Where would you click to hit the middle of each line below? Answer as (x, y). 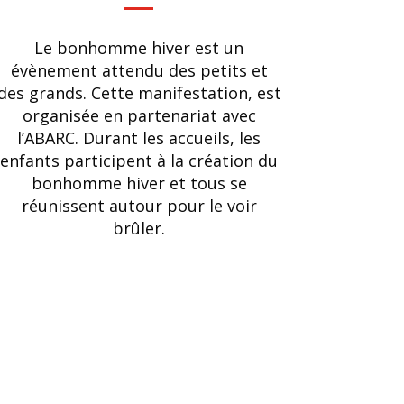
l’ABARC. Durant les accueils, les (139, 138)
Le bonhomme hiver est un (139, 47)
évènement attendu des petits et (139, 70)
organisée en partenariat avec (139, 115)
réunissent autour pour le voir (139, 205)
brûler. (139, 228)
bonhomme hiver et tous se (139, 183)
